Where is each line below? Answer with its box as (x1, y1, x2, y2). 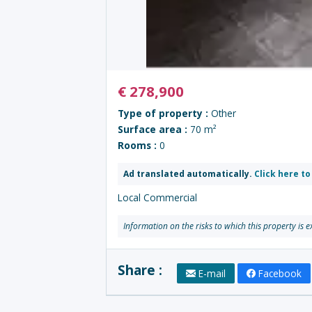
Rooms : (118, 139, 159, 152)
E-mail (198, 267, 226, 280)
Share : (118, 260, 166, 279)
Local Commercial (118, 191, 197, 204)
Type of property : (118, 107, 211, 120)
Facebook (258, 267, 302, 280)
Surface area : (118, 123, 190, 136)
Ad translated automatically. (123, 168, 252, 180)
